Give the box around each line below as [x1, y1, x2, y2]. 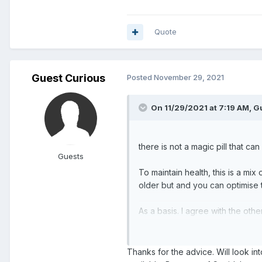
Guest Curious [32, 72, 105, 85]
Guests [58, 151, 84, 161]
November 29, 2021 [154, 73, 224, 82]
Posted [127, 73, 154, 82]
